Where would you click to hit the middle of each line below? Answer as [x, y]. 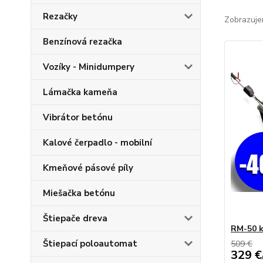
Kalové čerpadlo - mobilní [97, 143]
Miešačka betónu [79, 193]
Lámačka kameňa [80, 92]
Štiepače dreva [75, 218]
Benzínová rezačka [82, 42]
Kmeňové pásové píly [88, 168]
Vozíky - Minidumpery [89, 67]
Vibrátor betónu [78, 117]
